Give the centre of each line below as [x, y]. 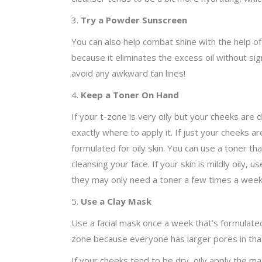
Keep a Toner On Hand [130, 95]
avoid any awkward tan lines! [128, 73]
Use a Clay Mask [116, 201]
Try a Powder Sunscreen [134, 20]
